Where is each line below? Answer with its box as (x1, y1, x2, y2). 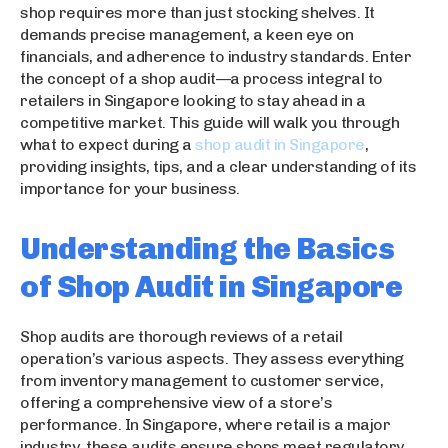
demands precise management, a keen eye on (20, 24, 354, 44)
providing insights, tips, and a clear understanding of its (20, 156, 416, 176)
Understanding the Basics (20, 230, 394, 267)
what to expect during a (20, 134, 195, 154)
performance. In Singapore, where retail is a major (20, 414, 390, 434)
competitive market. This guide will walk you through (20, 112, 399, 132)
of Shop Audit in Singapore (20, 268, 402, 305)
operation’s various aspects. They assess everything (20, 348, 404, 368)
